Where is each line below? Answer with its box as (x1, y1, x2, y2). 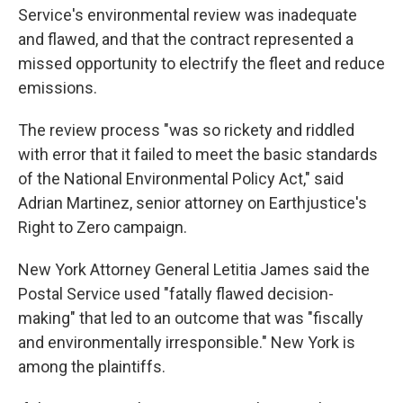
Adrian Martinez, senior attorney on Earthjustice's (18, 193, 367, 212)
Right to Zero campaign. (18, 217, 187, 237)
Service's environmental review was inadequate (18, 4, 357, 24)
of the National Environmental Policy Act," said (18, 168, 344, 188)
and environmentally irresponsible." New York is (18, 332, 355, 352)
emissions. (18, 77, 97, 97)
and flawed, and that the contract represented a (18, 29, 354, 49)
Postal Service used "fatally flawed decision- (18, 283, 334, 303)
